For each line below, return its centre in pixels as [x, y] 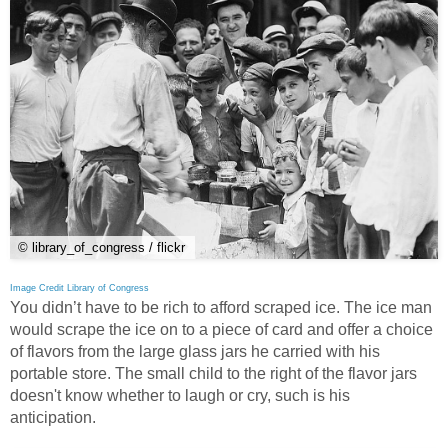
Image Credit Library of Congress [79, 288]
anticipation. [55, 418]
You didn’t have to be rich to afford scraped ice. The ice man [221, 308]
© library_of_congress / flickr [101, 248]
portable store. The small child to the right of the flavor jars [213, 374]
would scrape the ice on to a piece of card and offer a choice [221, 330]
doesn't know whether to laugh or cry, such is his [180, 396]
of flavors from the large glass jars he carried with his [195, 352]
